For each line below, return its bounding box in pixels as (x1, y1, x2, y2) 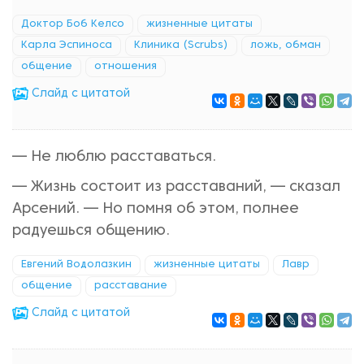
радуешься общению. (12, 224, 170, 238)
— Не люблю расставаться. (12, 150, 216, 164)
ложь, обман (250, 41, 321, 50)
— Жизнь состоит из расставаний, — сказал (12, 180, 340, 194)
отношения (94, 62, 157, 71)
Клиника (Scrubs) (134, 41, 228, 50)
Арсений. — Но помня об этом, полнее (12, 202, 299, 216)
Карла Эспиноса (21, 41, 112, 50)
